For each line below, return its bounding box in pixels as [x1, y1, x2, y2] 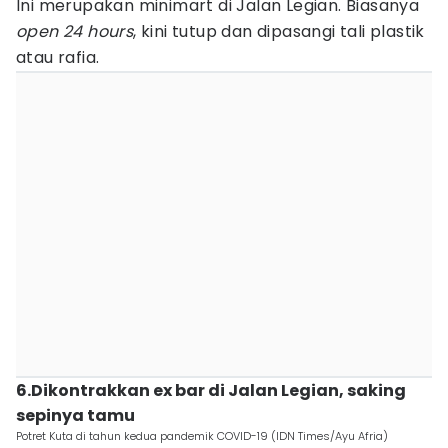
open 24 [16, 20, 83, 43]
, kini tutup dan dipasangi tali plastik [133, 20, 425, 43]
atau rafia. [16, 46, 100, 69]
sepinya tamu [16, 404, 135, 427]
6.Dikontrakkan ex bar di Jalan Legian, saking [16, 379, 406, 402]
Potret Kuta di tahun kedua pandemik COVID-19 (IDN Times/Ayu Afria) [16, 428, 388, 444]
